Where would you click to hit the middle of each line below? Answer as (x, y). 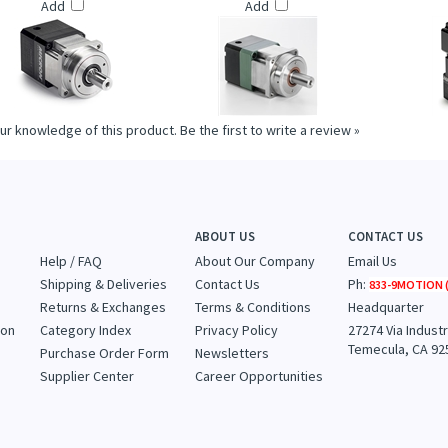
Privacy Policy (237, 398)
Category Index (85, 398)
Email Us (373, 329)
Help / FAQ (71, 329)
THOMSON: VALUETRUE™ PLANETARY (267, 18)
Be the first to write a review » (269, 198)
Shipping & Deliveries (103, 352)
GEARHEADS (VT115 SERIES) (267, 37)
